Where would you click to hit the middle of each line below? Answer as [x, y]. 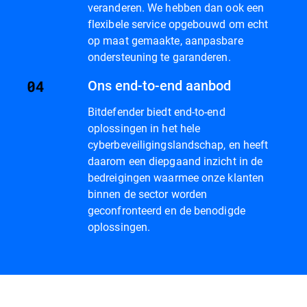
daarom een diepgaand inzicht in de [175, 161]
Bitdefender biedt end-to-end [157, 112]
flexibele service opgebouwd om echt [178, 24]
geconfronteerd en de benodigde [167, 210]
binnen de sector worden [148, 194]
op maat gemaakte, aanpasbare [165, 40]
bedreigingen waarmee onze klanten [176, 177]
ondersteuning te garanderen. [159, 57]
